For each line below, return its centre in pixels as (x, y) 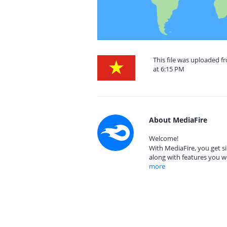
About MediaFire (178, 120)
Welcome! (164, 138)
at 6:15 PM (169, 69)
